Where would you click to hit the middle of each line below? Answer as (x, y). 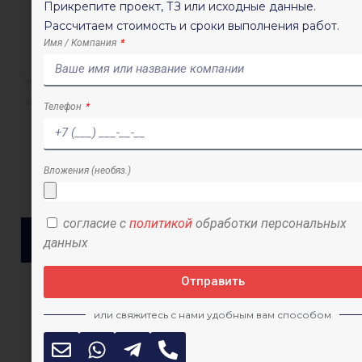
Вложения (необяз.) (87, 170)
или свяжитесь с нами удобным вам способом (213, 314)
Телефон (64, 106)
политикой (161, 223)
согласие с (96, 223)
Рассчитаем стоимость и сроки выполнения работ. (192, 25)
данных (66, 242)
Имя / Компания (81, 42)
